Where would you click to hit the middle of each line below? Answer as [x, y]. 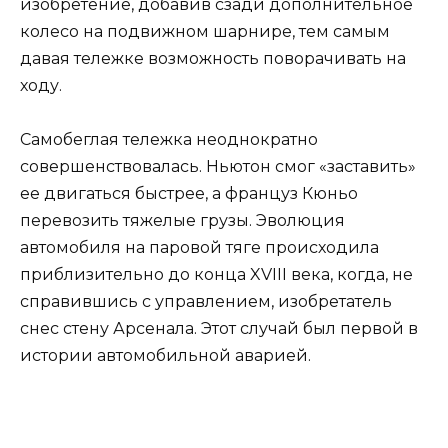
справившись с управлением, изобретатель [206, 302]
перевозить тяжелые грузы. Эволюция [182, 221]
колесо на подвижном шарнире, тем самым [205, 32]
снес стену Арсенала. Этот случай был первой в [219, 329]
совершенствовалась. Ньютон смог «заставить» [218, 167]
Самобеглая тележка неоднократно [169, 140]
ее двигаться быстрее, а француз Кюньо [189, 194]
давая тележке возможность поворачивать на [213, 59]
